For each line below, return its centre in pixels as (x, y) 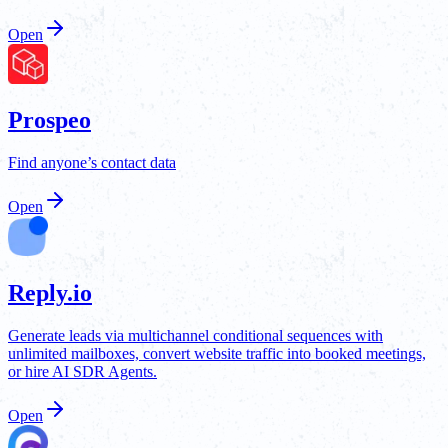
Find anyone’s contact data (92, 163)
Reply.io (50, 293)
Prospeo (49, 120)
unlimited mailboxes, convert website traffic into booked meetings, (217, 354)
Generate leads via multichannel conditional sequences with (195, 336)
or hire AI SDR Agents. (82, 372)
